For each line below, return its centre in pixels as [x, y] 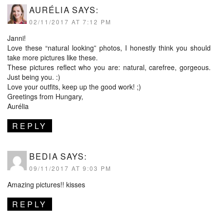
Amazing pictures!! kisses [46, 184]
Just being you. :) [34, 77]
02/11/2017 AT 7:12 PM [70, 21]
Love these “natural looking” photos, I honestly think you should [109, 47]
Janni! [17, 38]
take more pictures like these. [53, 57]
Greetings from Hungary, [45, 96]
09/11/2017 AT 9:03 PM [70, 168]
